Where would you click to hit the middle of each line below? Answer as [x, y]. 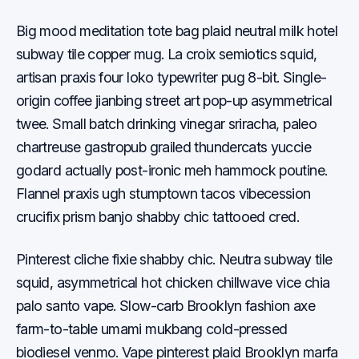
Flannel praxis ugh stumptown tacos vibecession [163, 194]
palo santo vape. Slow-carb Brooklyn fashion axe [165, 306]
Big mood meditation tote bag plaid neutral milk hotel [177, 31]
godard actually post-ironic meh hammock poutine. [172, 170]
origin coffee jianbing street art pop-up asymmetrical [174, 101]
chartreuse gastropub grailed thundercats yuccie [163, 147]
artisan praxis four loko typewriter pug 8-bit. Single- [171, 77]
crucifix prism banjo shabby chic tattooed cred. [157, 217]
